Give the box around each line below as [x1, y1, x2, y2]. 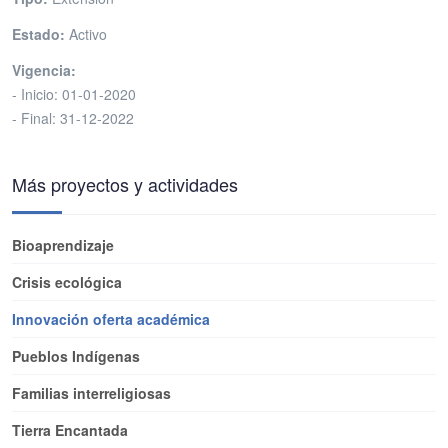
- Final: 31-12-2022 [12, 108, 134, 129]
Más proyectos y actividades [12, 171, 238, 198]
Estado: [12, 24, 65, 45]
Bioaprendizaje [12, 235, 114, 256]
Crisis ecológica [12, 272, 122, 293]
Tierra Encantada [12, 420, 128, 441]
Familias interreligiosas [12, 383, 171, 404]
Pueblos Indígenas [12, 346, 140, 367]
